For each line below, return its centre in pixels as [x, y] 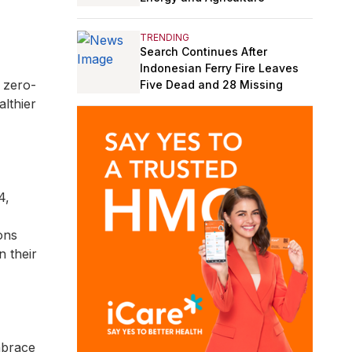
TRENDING [165, 37]
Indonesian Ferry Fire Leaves [219, 68]
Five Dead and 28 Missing [211, 84]
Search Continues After [203, 51]
